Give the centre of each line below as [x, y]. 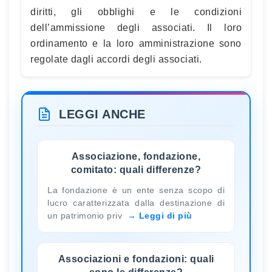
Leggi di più [165, 215]
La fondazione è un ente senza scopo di [136, 190]
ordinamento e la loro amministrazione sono [136, 43]
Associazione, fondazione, [136, 156]
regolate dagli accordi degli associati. [116, 59]
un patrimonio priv [86, 215]
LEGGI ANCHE [102, 114]
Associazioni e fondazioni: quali [136, 259]
